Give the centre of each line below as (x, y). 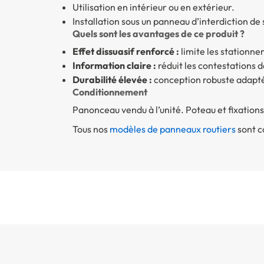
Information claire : (114, 66)
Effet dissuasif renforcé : (126, 52)
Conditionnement (110, 92)
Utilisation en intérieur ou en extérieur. (153, 7)
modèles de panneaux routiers (172, 129)
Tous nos (91, 129)
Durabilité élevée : (112, 80)
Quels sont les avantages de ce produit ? (158, 34)
